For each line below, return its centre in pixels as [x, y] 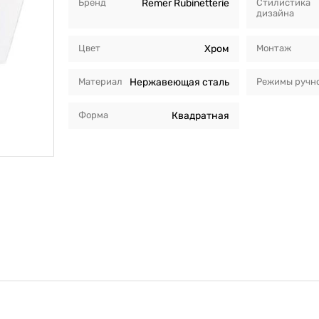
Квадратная [200, 115]
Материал [100, 81]
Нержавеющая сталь [179, 82]
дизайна [275, 13]
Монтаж [273, 48]
